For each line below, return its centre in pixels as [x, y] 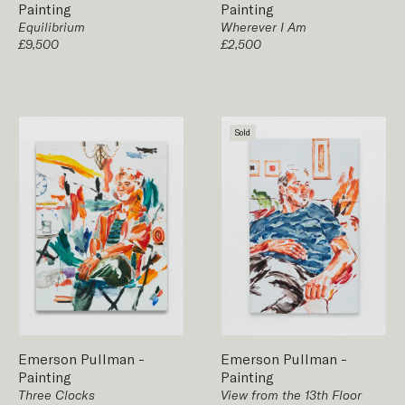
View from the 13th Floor [291, 395]
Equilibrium [52, 26]
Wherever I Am [264, 26]
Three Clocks [57, 395]
